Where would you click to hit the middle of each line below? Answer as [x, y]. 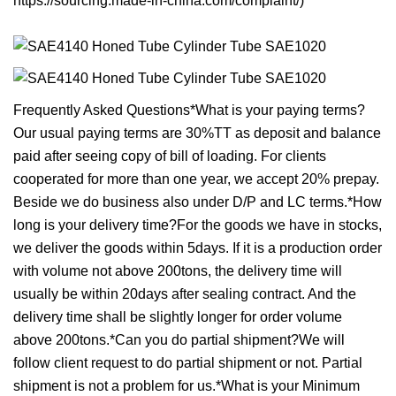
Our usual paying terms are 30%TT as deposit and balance [197, 133]
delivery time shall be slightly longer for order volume [178, 317]
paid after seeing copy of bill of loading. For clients [170, 156]
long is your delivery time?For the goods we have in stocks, [198, 225]
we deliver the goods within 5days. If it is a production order [198, 248]
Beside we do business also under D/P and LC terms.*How [198, 202]
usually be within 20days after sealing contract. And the [185, 294]
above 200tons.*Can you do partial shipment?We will [179, 340]
